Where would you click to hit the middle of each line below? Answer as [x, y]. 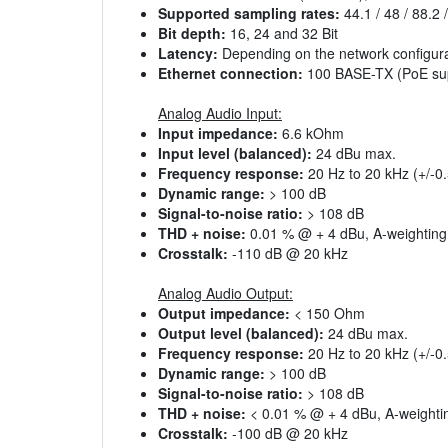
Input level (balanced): [235, 153]
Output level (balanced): [241, 333]
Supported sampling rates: [249, 13]
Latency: [188, 53]
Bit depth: [192, 33]
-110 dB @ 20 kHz [288, 253]
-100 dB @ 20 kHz [288, 433]
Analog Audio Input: [220, 113]
